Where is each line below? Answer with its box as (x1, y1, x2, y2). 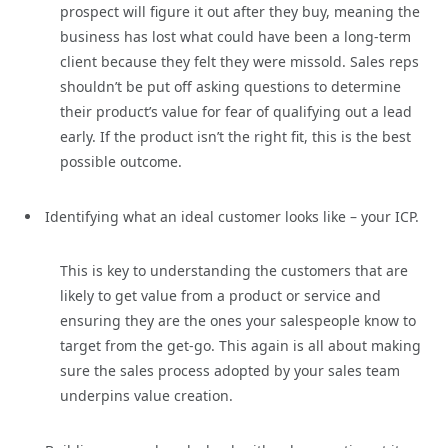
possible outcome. (60, 152, 182, 172)
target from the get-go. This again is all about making (60, 336, 421, 356)
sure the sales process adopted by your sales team (60, 361, 400, 381)
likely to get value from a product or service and (60, 286, 381, 306)
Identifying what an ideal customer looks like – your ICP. (45, 206, 419, 226)
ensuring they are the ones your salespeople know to (60, 311, 416, 331)
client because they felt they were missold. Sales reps (60, 52, 419, 72)
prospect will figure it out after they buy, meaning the (60, 2, 420, 22)
